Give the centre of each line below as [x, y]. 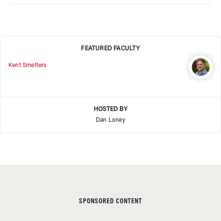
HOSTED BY [110, 109]
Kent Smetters [28, 66]
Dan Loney [110, 120]
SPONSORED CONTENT [110, 202]
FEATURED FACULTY [110, 49]
